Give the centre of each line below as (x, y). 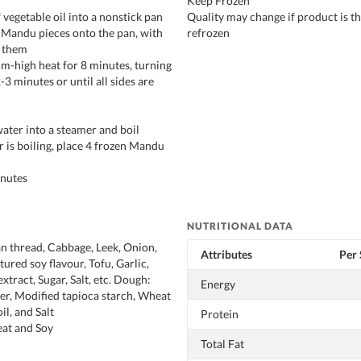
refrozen (208, 32)
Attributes (226, 254)
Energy (218, 284)
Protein (220, 313)
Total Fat (222, 343)
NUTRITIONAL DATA (240, 226)
